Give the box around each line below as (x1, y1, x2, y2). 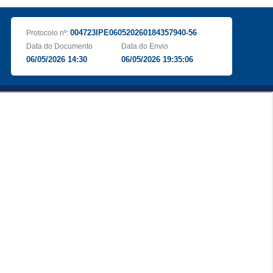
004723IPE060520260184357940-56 (69, 28, 197, 37)
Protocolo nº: (26, 29, 70, 37)
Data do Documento (26, 42, 93, 51)
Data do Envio (121, 42, 169, 51)
